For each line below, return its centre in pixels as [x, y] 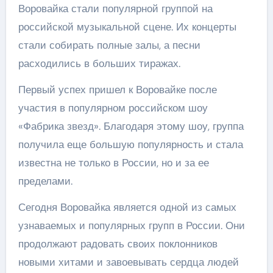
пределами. [45, 181]
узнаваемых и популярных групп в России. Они [131, 225]
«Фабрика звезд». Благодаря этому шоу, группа [131, 126]
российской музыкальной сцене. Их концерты [127, 27]
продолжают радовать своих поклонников [118, 243]
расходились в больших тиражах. [99, 63]
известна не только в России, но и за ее [113, 162]
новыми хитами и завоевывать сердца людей [128, 262]
